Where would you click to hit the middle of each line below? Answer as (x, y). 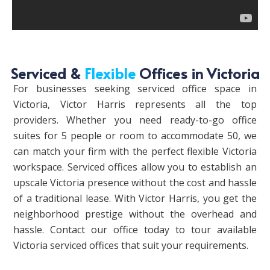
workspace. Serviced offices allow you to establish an (135, 167)
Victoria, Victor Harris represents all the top (135, 104)
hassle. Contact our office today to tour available (135, 229)
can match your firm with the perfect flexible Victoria (135, 151)
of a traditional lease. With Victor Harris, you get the (135, 198)
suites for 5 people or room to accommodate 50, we (135, 135)
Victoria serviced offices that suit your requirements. (131, 245)
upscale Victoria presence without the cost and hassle (135, 182)
